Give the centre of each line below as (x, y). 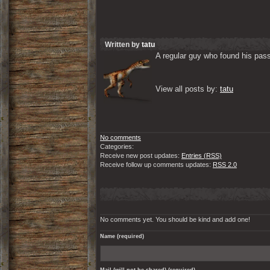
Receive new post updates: (141, 155)
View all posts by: (188, 89)
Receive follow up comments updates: (156, 165)
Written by (123, 45)
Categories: (117, 146)
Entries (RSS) (202, 155)
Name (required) (122, 236)
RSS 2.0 (225, 165)
